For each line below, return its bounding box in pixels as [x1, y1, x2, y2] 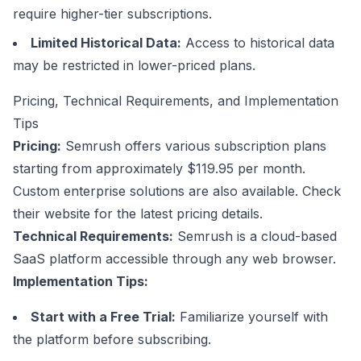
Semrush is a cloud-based [173, 228, 337, 244]
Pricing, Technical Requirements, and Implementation [13, 93, 338, 109]
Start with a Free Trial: [31, 309, 176, 325]
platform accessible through [45, 251, 226, 267]
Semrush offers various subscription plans [61, 138, 326, 154]
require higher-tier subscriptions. [13, 6, 212, 22]
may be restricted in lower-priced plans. [13, 57, 255, 73]
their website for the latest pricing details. [13, 205, 263, 222]
